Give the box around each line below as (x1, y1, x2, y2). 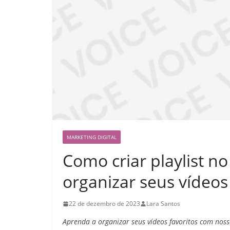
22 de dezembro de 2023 (69, 199, 140, 208)
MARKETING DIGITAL (67, 133, 117, 141)
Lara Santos (146, 199, 180, 208)
